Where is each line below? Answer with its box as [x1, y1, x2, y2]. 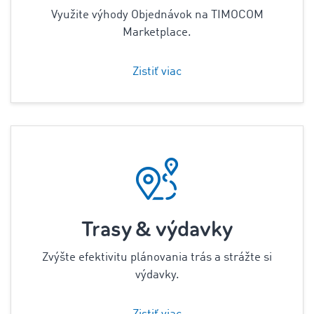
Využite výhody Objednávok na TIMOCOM [50, 9, 264, 21]
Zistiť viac [132, 66, 182, 78]
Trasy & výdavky [81, 216, 233, 243]
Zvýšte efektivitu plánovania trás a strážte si [42, 252, 272, 264]
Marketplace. [123, 27, 191, 39]
